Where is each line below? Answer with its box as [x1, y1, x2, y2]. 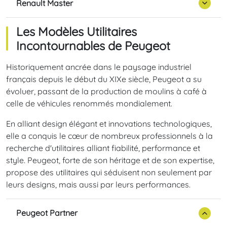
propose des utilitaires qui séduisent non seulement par [6, 167, 212, 177]
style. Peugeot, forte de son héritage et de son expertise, [6, 155, 214, 165]
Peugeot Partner [16, 208, 78, 218]
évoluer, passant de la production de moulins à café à [6, 86, 207, 96]
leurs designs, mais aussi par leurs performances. [6, 179, 191, 190]
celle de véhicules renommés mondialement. [6, 98, 172, 108]
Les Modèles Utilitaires [16, 23, 137, 39]
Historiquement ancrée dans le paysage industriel [6, 61, 192, 72]
